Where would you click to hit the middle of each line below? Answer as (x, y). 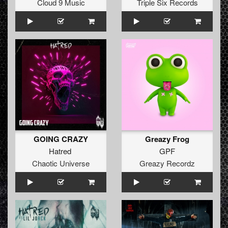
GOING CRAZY (61, 139)
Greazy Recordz (167, 163)
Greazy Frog (167, 139)
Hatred (60, 151)
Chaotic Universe (61, 163)
